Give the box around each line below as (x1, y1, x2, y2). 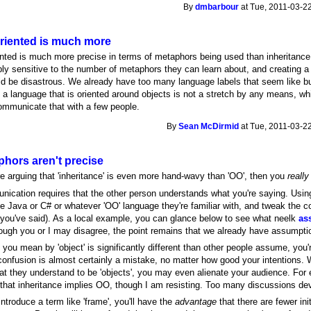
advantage (175, 296, 217, 308)
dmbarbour (195, 2, 239, 11)
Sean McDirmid (178, 121, 239, 131)
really (287, 171, 310, 182)
